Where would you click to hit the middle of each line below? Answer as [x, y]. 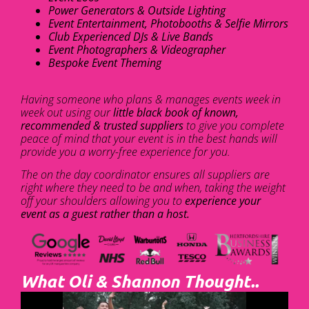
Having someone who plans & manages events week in [151, 99]
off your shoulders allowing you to [103, 200]
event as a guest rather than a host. [105, 213]
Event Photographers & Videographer [137, 50]
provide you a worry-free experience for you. [126, 151]
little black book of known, [176, 112]
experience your [223, 200]
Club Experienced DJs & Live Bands [131, 37]
